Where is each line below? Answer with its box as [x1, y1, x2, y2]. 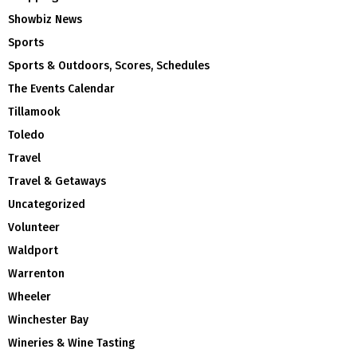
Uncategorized [8, 198, 85, 212]
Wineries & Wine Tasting [8, 336, 135, 351]
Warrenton [8, 267, 65, 281]
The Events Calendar [8, 82, 115, 96]
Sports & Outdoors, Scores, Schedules [8, 59, 210, 73]
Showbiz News [8, 13, 82, 27]
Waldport [8, 244, 58, 258]
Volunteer [8, 221, 60, 235]
